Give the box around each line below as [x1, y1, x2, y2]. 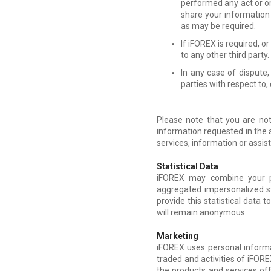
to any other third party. [181, 50, 270, 60]
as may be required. [181, 21, 256, 31]
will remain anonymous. [157, 207, 247, 217]
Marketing [157, 230, 199, 241]
